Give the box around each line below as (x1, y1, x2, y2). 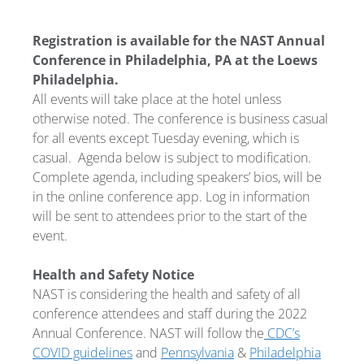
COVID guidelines (32, 343, 132, 362)
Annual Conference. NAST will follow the (32, 323, 264, 342)
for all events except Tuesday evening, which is (32, 128, 299, 147)
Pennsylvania (161, 343, 234, 362)
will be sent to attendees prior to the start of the (32, 206, 307, 225)
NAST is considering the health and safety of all (32, 284, 301, 303)
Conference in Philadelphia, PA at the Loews (32, 50, 318, 69)
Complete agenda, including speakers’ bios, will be (32, 167, 322, 186)
